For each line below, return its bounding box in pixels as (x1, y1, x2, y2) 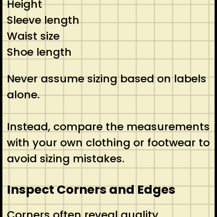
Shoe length (6, 44, 72, 60)
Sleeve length (6, 12, 79, 28)
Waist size (6, 28, 60, 44)
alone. (6, 87, 40, 102)
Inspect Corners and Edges (6, 181, 175, 198)
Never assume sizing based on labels (6, 71, 206, 86)
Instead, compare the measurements (6, 119, 210, 134)
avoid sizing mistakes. (6, 151, 124, 166)
